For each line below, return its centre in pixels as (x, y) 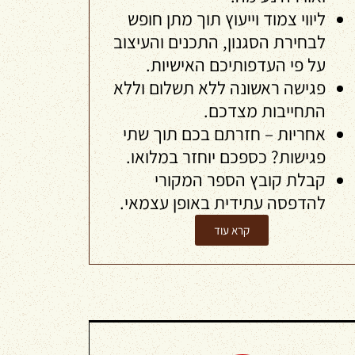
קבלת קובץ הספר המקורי (240, 180)
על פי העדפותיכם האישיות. (236, 65)
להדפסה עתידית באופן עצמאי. (223, 203)
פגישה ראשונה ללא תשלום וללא (219, 88)
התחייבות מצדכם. (265, 111)
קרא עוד (231, 230)
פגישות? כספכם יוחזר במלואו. (226, 157)
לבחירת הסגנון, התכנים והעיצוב (219, 42)
